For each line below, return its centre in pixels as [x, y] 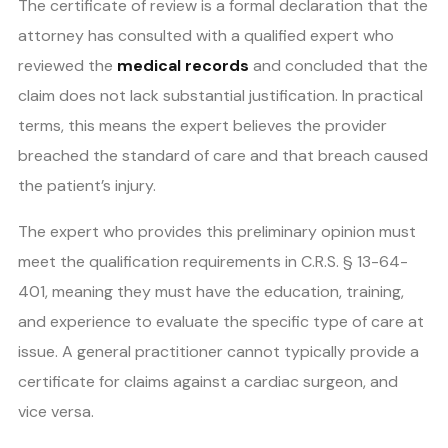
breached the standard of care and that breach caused [223, 156]
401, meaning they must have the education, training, [211, 292]
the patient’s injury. [87, 186]
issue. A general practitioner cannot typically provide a [218, 352]
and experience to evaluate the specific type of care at [221, 322]
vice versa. [56, 412]
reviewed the [67, 66]
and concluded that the [338, 66]
